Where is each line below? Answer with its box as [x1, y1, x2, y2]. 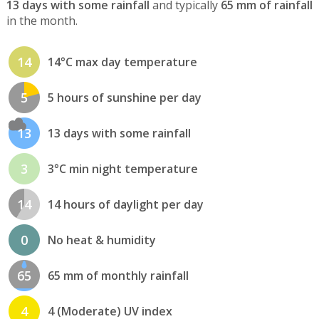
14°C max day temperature [47, 54, 197, 70]
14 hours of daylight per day [47, 197, 204, 213]
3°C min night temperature [47, 161, 198, 177]
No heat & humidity [47, 232, 156, 249]
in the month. [6, 13, 78, 29]
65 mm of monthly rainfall [47, 268, 189, 284]
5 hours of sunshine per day [47, 90, 202, 106]
